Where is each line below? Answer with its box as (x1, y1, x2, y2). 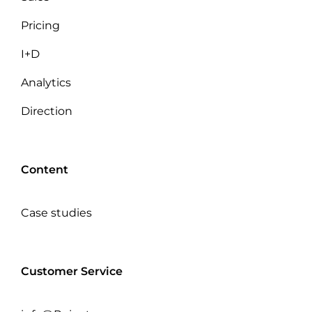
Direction (21, 104, 72, 118)
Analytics (21, 76, 71, 90)
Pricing (21, 19, 60, 33)
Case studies (21, 206, 92, 220)
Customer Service (21, 265, 123, 279)
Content (21, 163, 68, 177)
